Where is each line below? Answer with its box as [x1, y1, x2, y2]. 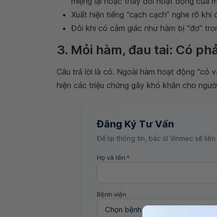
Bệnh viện [97, 190, 126, 198]
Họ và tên [97, 154, 125, 161]
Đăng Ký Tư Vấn [97, 118, 174, 130]
